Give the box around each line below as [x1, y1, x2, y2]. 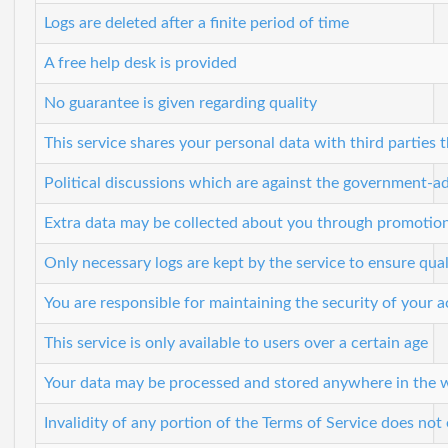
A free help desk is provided [44, 54, 237, 71]
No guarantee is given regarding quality [44, 94, 317, 111]
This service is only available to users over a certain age [44, 334, 428, 351]
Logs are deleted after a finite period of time [44, 14, 349, 31]
